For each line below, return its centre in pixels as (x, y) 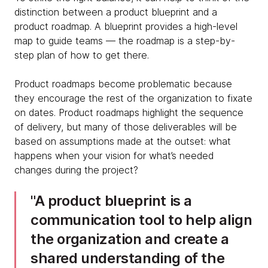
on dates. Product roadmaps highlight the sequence (129, 112)
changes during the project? (76, 170)
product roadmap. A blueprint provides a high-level (126, 26)
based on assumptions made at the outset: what (123, 141)
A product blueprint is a (113, 200)
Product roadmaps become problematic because (123, 83)
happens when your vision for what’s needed (114, 155)
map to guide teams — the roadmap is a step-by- (125, 40)
